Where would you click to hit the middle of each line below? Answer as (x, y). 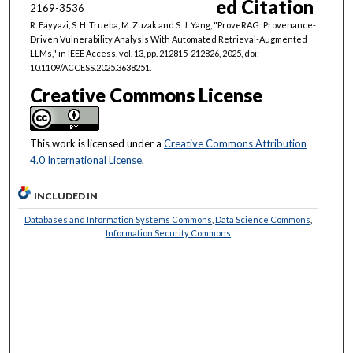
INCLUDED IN (66, 196)
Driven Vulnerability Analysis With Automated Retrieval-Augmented (168, 39)
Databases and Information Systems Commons (118, 220)
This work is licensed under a (97, 144)
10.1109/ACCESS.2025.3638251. (90, 68)
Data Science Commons (262, 220)
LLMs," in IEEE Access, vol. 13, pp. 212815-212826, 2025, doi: (144, 54)
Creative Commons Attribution (235, 144)
